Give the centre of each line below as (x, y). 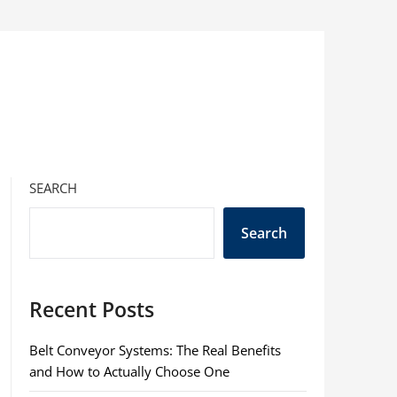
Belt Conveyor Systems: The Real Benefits (155, 350)
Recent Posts (91, 310)
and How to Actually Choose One (129, 371)
